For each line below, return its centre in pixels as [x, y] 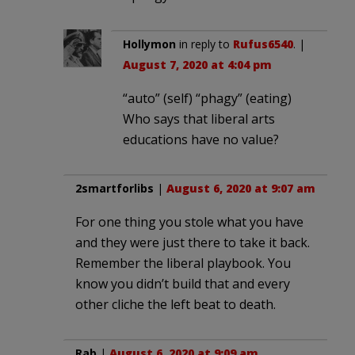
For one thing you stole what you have [189, 222]
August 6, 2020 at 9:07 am [241, 189]
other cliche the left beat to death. [176, 305]
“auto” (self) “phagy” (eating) [207, 99]
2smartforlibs [115, 189]
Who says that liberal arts [199, 119]
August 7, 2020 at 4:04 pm [197, 65]
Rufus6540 [263, 44]
